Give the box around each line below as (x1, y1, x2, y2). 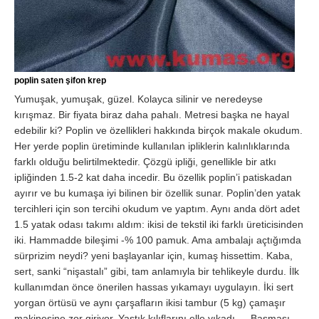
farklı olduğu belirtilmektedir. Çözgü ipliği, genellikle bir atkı (14, 156, 276, 168)
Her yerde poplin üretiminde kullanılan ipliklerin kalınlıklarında (14, 140, 290, 152)
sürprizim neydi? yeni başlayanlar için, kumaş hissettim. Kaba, (14, 250, 293, 262)
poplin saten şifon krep (14, 75, 106, 86)
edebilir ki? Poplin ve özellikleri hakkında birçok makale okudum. (14, 125, 303, 137)
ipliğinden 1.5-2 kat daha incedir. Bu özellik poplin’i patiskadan (14, 172, 292, 184)
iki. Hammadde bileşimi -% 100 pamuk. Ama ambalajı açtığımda (14, 234, 301, 246)
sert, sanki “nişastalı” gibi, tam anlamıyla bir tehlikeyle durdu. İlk (14, 266, 299, 278)
